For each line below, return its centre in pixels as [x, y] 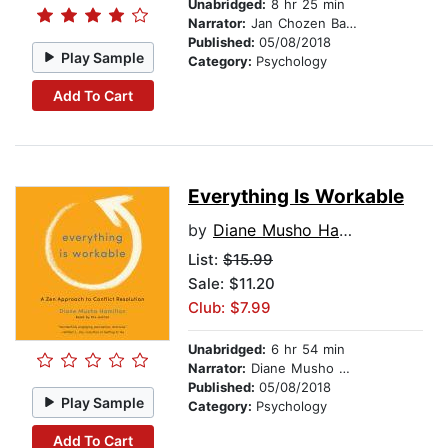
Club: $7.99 [229, 308]
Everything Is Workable [296, 197]
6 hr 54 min [305, 349]
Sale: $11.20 [231, 284]
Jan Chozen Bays [296, 23]
